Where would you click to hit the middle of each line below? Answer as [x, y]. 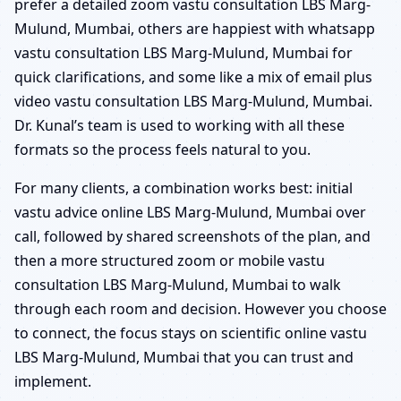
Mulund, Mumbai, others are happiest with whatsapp [195, 28]
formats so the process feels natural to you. [162, 149]
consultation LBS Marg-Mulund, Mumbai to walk [178, 284]
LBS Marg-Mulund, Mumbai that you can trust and [184, 357]
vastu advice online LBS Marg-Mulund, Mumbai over [190, 212]
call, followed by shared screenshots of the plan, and [192, 236]
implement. [53, 381]
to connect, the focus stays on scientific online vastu [191, 333]
